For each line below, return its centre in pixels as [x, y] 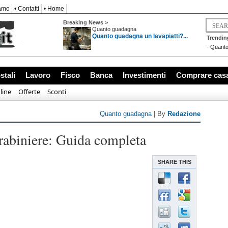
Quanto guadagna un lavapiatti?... [140, 36]
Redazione [184, 114]
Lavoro [38, 75]
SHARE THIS [174, 162]
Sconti [57, 92]
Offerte [29, 92]
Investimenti [144, 75]
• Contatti [27, 9]
